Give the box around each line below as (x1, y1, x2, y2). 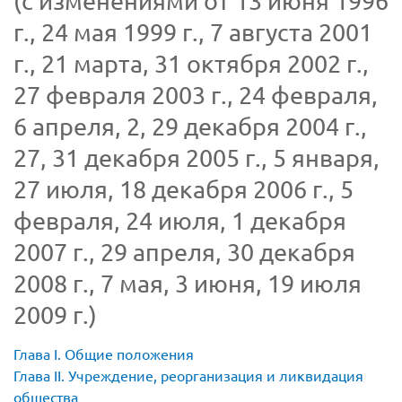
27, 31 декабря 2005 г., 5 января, (13, 143, 380, 173)
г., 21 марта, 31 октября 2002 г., (13, 48, 369, 79)
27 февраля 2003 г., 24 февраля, (13, 80, 378, 110)
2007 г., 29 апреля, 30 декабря (13, 237, 355, 267)
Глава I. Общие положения (13, 345, 194, 363)
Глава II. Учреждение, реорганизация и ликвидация (13, 366, 363, 385)
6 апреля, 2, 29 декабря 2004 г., (13, 111, 367, 142)
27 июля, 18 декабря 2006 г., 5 (13, 174, 354, 205)
